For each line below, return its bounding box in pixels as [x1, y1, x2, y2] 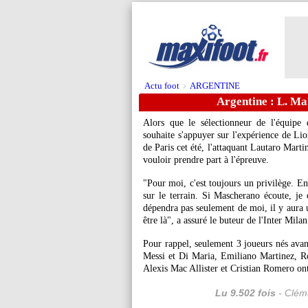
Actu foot [144, 80, 179, 91]
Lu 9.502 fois [214, 287, 276, 298]
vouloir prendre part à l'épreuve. [143, 155, 269, 165]
